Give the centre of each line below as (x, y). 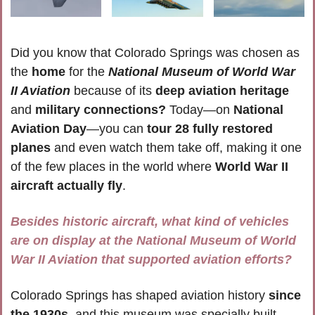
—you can (117, 129)
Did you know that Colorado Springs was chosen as (155, 53)
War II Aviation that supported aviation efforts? (151, 260)
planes (31, 148)
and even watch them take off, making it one (176, 148)
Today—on (200, 110)
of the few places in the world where (113, 167)
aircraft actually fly (66, 186)
